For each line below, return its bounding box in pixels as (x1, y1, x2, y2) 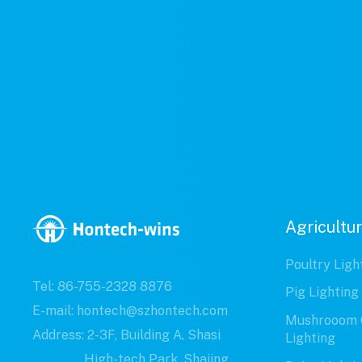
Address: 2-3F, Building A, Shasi (32, 326, 221, 343)
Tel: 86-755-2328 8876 (32, 278, 172, 294)
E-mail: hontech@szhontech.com (32, 302, 228, 318)
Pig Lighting (284, 284, 359, 301)
